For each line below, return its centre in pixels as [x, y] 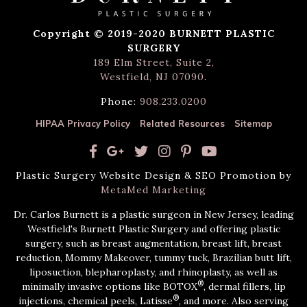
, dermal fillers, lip [244, 286]
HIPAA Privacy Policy [83, 123]
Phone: [120, 101]
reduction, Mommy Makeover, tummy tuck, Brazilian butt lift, [153, 257]
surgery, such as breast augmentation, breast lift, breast [153, 243]
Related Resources [182, 123]
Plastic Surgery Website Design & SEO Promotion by [153, 175]
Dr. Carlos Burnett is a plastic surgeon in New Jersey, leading [153, 214]
